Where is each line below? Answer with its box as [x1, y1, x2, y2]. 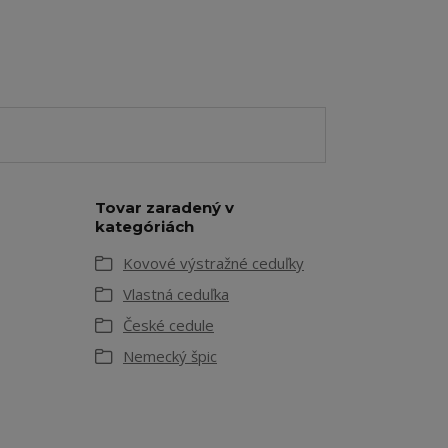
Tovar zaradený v [95, 198, 234, 217]
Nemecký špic [123, 346, 217, 366]
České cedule [123, 315, 214, 335]
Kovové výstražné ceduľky [123, 253, 304, 273]
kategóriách [95, 217, 194, 236]
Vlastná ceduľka [123, 284, 229, 304]
